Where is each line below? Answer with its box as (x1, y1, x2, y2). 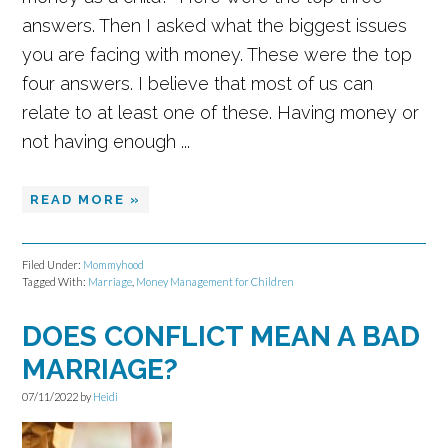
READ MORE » (30, 192, 142, 207)
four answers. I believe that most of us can (22, 73, 374, 94)
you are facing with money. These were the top (22, 44, 413, 65)
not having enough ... (22, 131, 191, 152)
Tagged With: (22, 275, 89, 288)
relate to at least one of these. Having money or (22, 102, 420, 123)
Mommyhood (83, 258, 145, 271)
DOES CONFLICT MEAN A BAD (22, 320, 421, 353)
